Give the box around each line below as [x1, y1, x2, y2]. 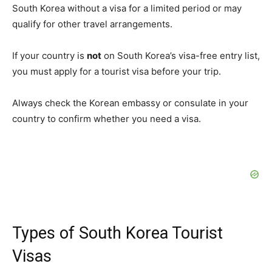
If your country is [12, 50, 87, 62]
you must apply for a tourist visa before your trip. [12, 66, 221, 78]
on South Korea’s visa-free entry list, [101, 50, 260, 62]
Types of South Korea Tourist [12, 223, 223, 243]
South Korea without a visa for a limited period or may [12, 2, 242, 15]
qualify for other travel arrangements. [12, 18, 172, 30]
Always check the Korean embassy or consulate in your [12, 97, 248, 109]
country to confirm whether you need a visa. [12, 113, 201, 125]
